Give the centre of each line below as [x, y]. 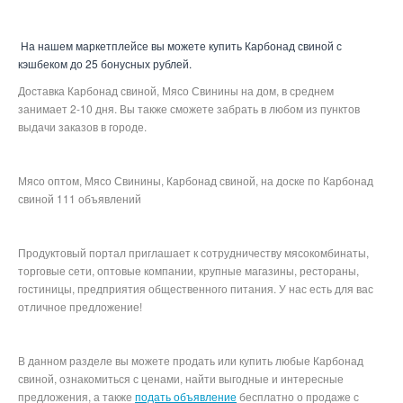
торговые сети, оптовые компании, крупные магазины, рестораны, [188, 270]
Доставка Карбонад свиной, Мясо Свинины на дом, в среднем [176, 90]
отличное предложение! [81, 306]
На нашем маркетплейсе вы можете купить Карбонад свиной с [181, 45]
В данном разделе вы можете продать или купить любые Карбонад [191, 360]
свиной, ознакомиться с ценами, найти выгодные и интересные [181, 378]
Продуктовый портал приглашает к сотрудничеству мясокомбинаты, [193, 252]
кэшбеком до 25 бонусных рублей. [105, 63]
